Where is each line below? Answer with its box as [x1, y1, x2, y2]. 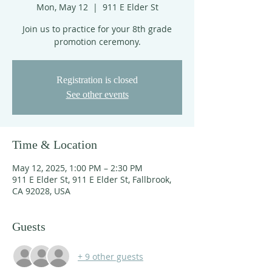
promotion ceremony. [53, 36, 141, 47]
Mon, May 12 [36, 1, 88, 13]
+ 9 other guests [78, 250, 143, 262]
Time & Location [12, 138, 97, 151]
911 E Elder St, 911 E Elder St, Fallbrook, [12, 174, 171, 185]
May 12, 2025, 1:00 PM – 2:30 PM [12, 162, 143, 174]
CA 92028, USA [12, 185, 70, 197]
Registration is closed [56, 75, 138, 85]
